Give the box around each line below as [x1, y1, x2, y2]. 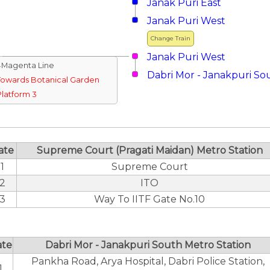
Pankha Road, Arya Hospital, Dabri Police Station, [31, 256, 265, 267]
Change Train [151, 35, 190, 42]
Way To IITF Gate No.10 [94, 193, 205, 205]
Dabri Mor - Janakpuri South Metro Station [45, 239, 251, 251]
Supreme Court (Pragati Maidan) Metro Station [36, 145, 263, 156]
